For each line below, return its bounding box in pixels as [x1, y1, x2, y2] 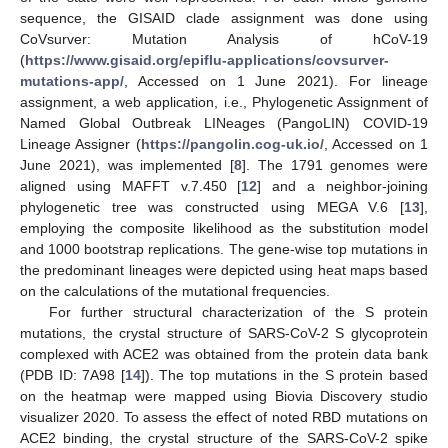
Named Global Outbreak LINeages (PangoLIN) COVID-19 [20, 114, 428, 131]
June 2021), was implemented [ [20, 156, 234, 173]
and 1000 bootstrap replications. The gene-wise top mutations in [20, 240, 428, 257]
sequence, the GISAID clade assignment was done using [20, 9, 428, 26]
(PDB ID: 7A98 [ [20, 366, 125, 383]
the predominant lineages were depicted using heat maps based [20, 261, 428, 278]
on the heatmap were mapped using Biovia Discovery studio [20, 387, 428, 404]
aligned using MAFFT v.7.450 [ [20, 177, 242, 194]
